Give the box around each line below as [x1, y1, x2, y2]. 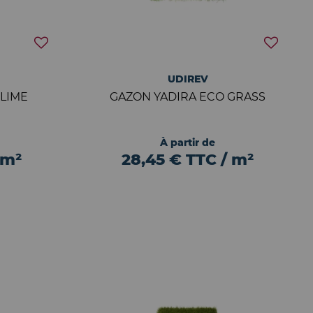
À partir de [160, 136, 216, 149]
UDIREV [167, 73, 208, 85]
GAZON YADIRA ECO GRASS [110, 90, 266, 103]
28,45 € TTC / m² [122, 150, 254, 169]
